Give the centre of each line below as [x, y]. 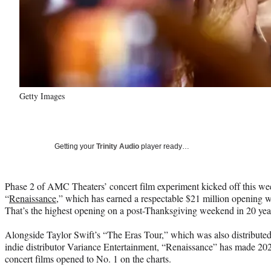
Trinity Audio [118, 146]
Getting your [75, 146]
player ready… [164, 146]
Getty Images [42, 96]
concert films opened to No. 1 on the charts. [88, 258]
